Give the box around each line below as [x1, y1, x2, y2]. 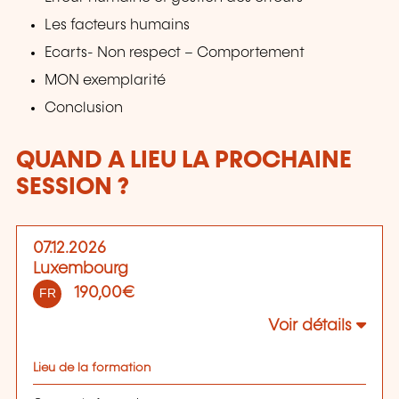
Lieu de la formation [33, 361, 151, 374]
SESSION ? [16, 175, 129, 200]
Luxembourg [33, 260, 128, 277]
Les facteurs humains [45, 18, 191, 34]
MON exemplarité [45, 73, 167, 89]
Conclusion [45, 101, 124, 117]
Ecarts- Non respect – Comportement [45, 45, 305, 61]
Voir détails [268, 317, 352, 334]
